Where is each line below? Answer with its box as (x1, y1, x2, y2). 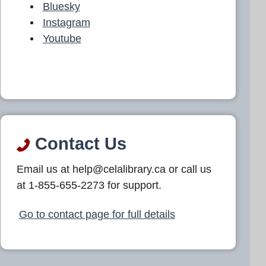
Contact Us (30, 134, 126, 153)
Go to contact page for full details (18, 208, 175, 220)
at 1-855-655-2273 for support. (17, 179, 161, 192)
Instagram (42, 16, 90, 28)
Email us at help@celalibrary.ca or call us (17, 163, 211, 176)
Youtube (42, 32, 81, 45)
